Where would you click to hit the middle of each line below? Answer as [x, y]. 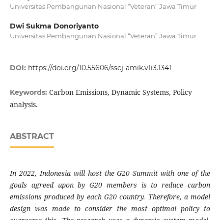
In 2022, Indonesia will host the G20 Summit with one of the [110, 173]
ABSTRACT [32, 137]
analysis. [24, 105]
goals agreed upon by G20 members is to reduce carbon [110, 185]
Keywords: [29, 93]
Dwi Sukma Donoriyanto [54, 26]
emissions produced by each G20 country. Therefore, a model [110, 197]
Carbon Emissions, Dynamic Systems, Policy [120, 92]
